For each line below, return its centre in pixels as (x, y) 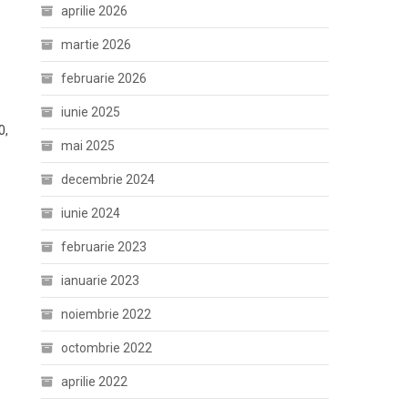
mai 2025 (88, 145)
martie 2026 (97, 44)
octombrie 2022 (107, 347)
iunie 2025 (91, 112)
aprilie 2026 (95, 10)
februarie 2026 (104, 78)
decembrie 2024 (108, 179)
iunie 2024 (91, 213)
